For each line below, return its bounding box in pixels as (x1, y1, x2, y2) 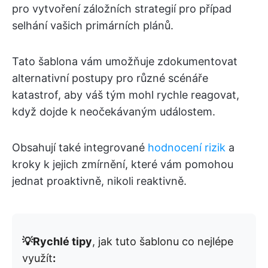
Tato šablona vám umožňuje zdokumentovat (12, 54, 237, 68)
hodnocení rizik (148, 141, 226, 154)
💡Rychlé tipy (22, 234, 92, 248)
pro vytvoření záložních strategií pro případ (12, 2, 232, 15)
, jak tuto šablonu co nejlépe (92, 234, 233, 248)
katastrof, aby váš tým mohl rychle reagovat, (12, 88, 239, 101)
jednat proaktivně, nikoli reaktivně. (12, 174, 187, 187)
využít (22, 251, 53, 264)
